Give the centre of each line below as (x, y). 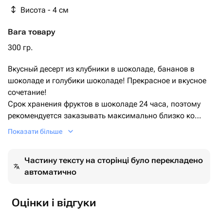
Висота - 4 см (45, 10)
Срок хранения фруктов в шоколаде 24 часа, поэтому (104, 104)
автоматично (51, 172)
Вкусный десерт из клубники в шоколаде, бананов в (101, 69)
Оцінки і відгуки (54, 203)
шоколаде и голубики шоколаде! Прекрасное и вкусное (107, 81)
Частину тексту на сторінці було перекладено (114, 160)
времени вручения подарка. (58, 127)
